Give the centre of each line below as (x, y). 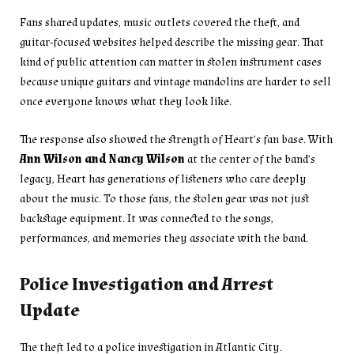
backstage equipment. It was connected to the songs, (147, 218)
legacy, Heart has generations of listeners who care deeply (163, 179)
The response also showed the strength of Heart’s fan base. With (176, 139)
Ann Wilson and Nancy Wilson (102, 159)
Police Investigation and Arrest (147, 285)
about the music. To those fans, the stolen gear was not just (164, 198)
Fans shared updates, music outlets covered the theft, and (160, 22)
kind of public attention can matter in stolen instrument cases (171, 62)
